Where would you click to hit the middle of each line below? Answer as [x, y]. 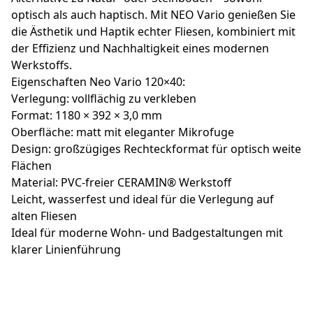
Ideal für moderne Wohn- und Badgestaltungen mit [147, 232]
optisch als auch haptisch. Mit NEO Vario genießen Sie [153, 14]
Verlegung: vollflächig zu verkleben [104, 98]
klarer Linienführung [66, 249]
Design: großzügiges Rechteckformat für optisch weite [156, 148]
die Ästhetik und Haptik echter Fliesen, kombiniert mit [153, 31]
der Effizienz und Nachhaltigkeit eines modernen [140, 48]
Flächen [31, 165]
